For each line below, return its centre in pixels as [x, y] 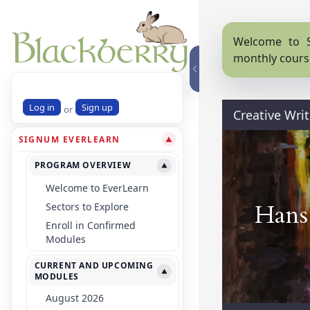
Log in [42, 107]
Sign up [98, 107]
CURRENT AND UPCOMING [94, 266]
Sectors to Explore [87, 207]
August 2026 [74, 298]
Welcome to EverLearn [97, 188]
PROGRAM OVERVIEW [83, 165]
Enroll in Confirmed [90, 226]
